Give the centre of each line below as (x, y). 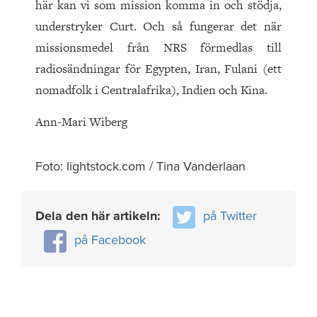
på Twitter (230, 216)
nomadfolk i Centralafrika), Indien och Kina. (151, 90)
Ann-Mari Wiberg (81, 122)
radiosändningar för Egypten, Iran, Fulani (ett (158, 69)
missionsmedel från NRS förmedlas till (158, 48)
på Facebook (110, 240)
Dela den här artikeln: (100, 216)
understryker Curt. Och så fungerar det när (158, 27)
